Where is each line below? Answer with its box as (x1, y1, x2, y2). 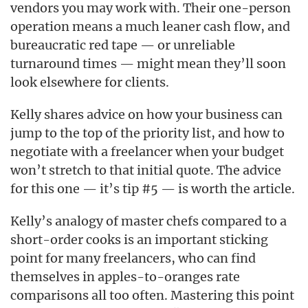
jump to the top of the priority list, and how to (10, 125, 285, 141)
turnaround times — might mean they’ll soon (10, 56, 286, 71)
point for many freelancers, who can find (10, 250, 256, 266)
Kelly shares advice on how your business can (10, 107, 283, 122)
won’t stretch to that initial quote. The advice (10, 162, 281, 178)
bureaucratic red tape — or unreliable (10, 37, 235, 53)
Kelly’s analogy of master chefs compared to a (10, 213, 287, 229)
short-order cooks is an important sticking (10, 232, 268, 247)
